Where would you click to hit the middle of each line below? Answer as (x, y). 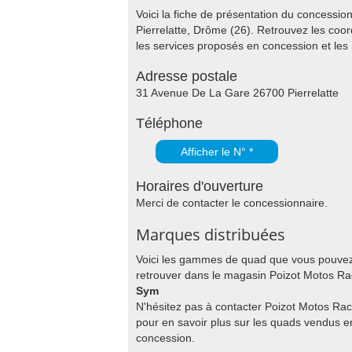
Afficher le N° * (217, 152)
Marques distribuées (211, 235)
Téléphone (169, 123)
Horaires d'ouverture (200, 186)
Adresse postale (187, 76)
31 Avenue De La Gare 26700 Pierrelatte (237, 93)
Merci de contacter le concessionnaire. (232, 203)
